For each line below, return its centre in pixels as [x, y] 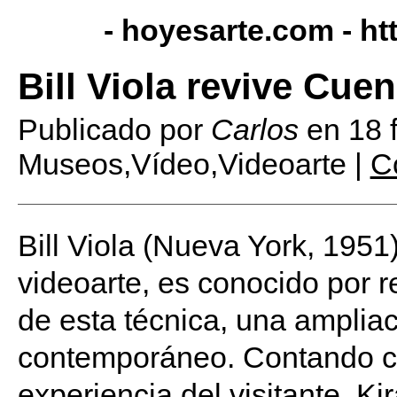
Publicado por [114, 129]
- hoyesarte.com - [231, 30]
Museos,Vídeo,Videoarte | [194, 164]
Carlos [254, 129]
